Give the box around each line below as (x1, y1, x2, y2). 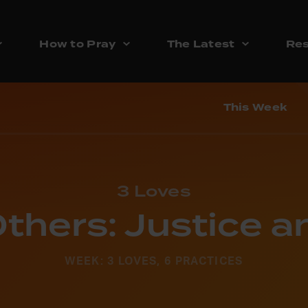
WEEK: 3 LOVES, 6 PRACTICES (65, 256, 243, 267)
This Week (223, 100, 287, 115)
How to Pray (39, 37, 116, 52)
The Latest (166, 37, 235, 52)
